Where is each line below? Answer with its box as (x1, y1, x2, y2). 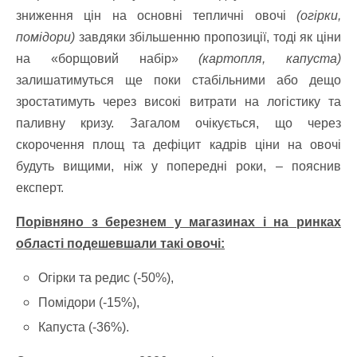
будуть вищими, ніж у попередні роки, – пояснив (16, 159, 341, 173)
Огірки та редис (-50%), (38, 271, 175, 284)
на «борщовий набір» (16, 52, 199, 65)
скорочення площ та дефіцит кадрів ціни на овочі (16, 138, 341, 151)
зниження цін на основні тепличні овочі (16, 9, 296, 22)
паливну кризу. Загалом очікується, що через (16, 116, 341, 130)
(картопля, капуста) (198, 52, 341, 65)
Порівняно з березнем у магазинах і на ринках (16, 215, 341, 229)
